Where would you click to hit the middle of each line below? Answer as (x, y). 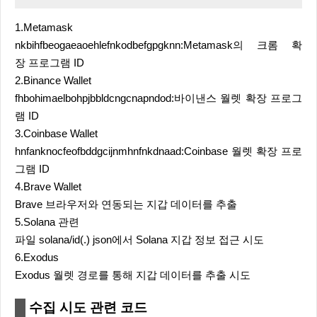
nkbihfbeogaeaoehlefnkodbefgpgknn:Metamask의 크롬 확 (158, 45)
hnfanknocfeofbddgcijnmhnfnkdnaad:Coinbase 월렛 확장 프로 (158, 151)
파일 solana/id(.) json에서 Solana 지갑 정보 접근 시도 (139, 240)
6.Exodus (37, 258)
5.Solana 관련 (47, 222)
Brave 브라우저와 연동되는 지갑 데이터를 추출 (126, 204)
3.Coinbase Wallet (56, 134)
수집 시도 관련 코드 (88, 307)
